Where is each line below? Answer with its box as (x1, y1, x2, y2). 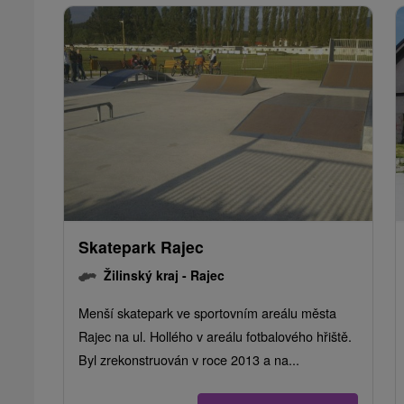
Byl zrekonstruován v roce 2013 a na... (78, 350, 299, 370)
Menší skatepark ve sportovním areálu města (78, 303, 336, 323)
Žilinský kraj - (104, 266, 190, 285)
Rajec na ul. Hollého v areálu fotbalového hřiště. (78, 326, 352, 346)
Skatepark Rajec (78, 235, 204, 259)
